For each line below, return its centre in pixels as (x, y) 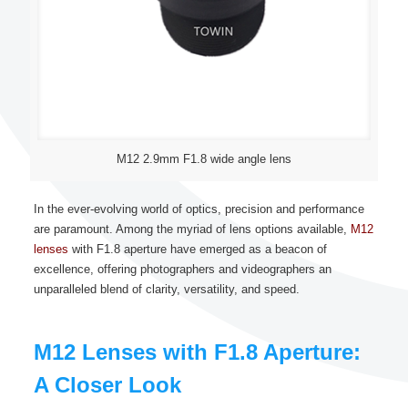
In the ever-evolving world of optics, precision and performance (199, 209)
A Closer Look (107, 385)
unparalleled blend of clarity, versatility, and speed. (166, 289)
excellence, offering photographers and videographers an (182, 269)
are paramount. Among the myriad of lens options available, (192, 229)
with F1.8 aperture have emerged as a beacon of (197, 249)
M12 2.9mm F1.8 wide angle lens (204, 159)
